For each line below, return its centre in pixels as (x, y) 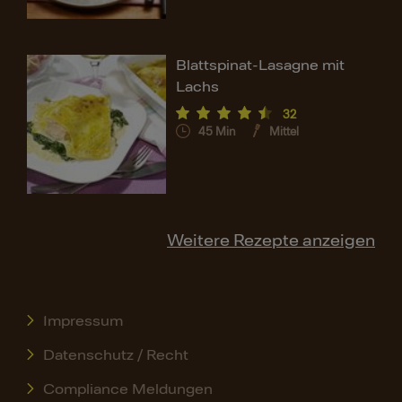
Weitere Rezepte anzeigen (271, 241)
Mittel (284, 132)
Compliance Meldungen (127, 390)
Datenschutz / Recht (115, 356)
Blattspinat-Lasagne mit (261, 66)
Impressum (83, 322)
